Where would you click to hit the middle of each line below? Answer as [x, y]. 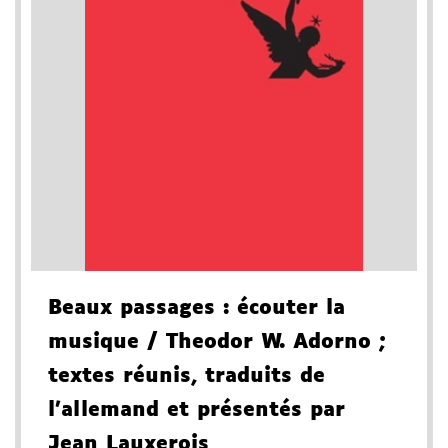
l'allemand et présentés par [196, 410]
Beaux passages [131, 308]
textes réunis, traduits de [186, 376]
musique [93, 342]
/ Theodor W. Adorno [255, 342]
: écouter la [280, 308]
